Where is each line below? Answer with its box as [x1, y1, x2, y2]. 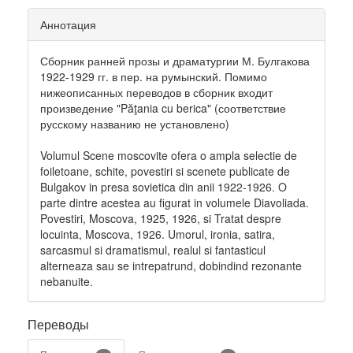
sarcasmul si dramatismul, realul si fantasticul [40, 242, 266, 258]
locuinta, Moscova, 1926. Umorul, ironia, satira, [40, 226, 275, 242]
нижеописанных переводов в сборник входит [40, 84, 273, 100]
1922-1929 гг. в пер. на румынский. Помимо [40, 69, 267, 84]
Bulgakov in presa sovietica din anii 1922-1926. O [40, 179, 287, 195]
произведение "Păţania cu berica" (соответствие [40, 100, 286, 116]
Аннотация [40, 17, 96, 32]
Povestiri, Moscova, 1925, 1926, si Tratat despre [40, 210, 281, 226]
